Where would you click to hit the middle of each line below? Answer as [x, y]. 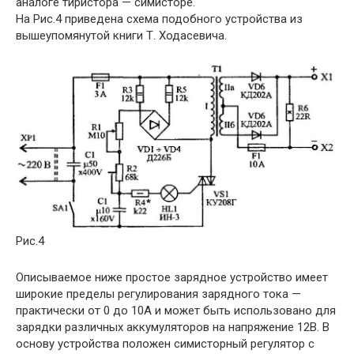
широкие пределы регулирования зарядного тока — [158, 294]
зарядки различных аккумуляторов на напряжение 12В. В [173, 328]
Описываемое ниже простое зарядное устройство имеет [172, 278]
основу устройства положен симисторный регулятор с [165, 344]
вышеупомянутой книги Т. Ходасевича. [121, 36]
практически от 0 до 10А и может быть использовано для [176, 311]
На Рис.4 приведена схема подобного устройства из [159, 19]
